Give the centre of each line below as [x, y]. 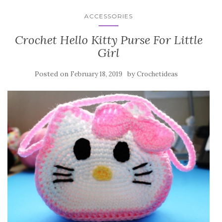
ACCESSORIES [109, 16]
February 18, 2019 [96, 74]
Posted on [52, 74]
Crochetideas [157, 74]
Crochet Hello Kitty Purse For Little [109, 40]
